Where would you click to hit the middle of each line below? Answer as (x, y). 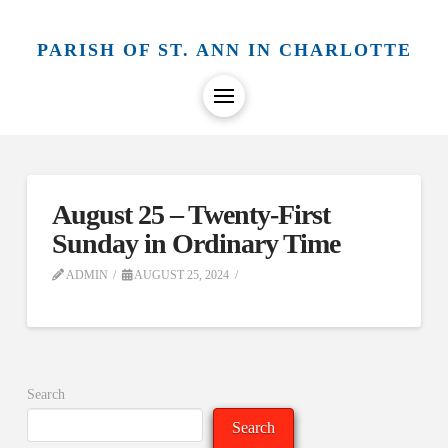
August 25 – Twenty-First (191, 214)
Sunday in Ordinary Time (196, 243)
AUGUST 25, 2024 (181, 275)
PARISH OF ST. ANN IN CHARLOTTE (224, 49)
